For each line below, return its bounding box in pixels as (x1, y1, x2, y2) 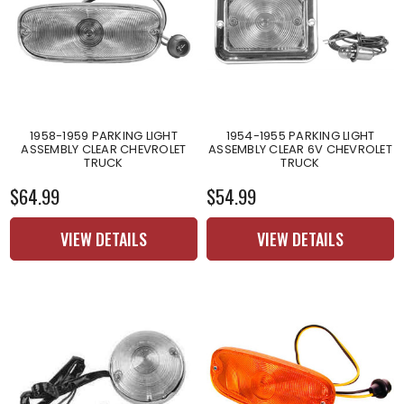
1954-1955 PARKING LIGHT (225, 126, 375, 144)
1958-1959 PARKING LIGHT (30, 126, 178, 144)
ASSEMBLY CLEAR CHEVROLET (21, 140, 187, 158)
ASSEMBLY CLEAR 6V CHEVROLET (208, 140, 392, 158)
